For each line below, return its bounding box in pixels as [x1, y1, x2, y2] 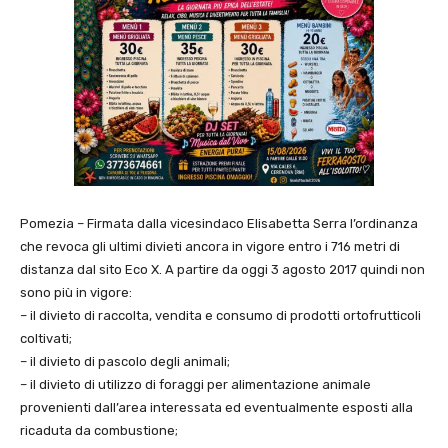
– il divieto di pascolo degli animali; [20, 354, 230, 369]
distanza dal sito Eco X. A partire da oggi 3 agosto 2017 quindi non [20, 262, 425, 277]
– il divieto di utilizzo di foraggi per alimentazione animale [20, 377, 371, 392]
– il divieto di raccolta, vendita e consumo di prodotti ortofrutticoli [20, 308, 421, 323]
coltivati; [20, 331, 72, 346]
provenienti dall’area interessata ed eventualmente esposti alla [20, 400, 413, 415]
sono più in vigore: [20, 285, 132, 300]
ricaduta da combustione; [20, 423, 178, 438]
